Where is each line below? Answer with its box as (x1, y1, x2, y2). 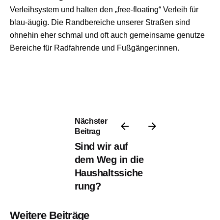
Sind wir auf (74, 141, 128, 152)
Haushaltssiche (74, 167, 143, 179)
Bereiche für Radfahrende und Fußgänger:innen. (10, 43, 179, 52)
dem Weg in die (74, 154, 144, 165)
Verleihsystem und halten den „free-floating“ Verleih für (10, 4, 198, 14)
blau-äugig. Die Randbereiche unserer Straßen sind (10, 17, 190, 27)
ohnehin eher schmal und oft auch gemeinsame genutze (10, 30, 205, 39)
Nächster (74, 116, 108, 126)
